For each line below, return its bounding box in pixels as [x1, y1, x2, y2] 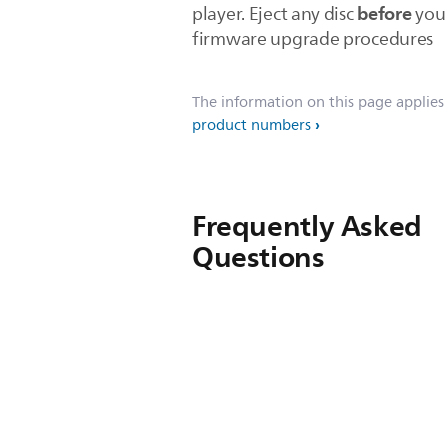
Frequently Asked [192, 202, 422, 250]
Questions [192, 233, 325, 281]
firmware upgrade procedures [192, 25, 434, 53]
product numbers [192, 113, 311, 138]
